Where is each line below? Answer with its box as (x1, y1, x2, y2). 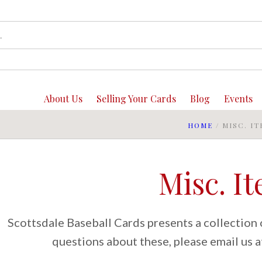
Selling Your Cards (96, 92, 176, 105)
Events (223, 92, 253, 105)
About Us (43, 92, 82, 105)
